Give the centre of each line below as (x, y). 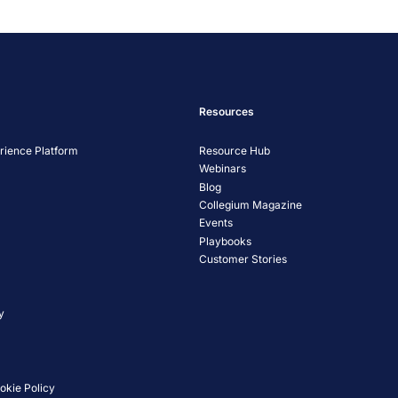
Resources (227, 111)
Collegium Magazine (251, 205)
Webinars (223, 169)
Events (216, 223)
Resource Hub (235, 151)
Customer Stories (243, 259)
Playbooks (225, 241)
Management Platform (79, 13)
